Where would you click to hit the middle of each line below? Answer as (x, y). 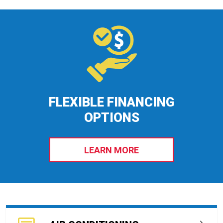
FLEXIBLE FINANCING (111, 102)
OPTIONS (111, 117)
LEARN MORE (111, 150)
